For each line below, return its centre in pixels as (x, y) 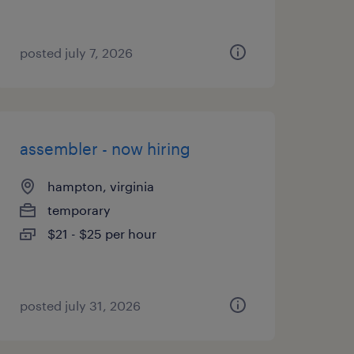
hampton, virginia (100, 186)
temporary (79, 210)
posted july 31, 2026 (80, 305)
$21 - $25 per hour (102, 233)
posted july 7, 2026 (76, 53)
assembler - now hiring (105, 149)
